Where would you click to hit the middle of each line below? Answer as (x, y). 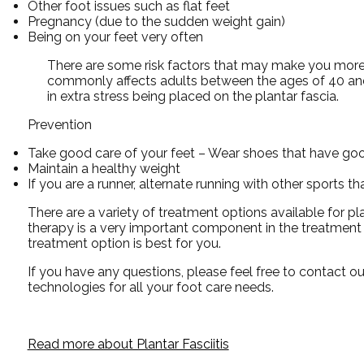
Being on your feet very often (115, 37)
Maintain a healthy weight (104, 168)
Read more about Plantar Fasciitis (128, 344)
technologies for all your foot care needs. (150, 287)
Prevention (59, 124)
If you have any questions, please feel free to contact (188, 271)
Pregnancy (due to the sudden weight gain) (156, 21)
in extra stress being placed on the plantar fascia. (193, 96)
